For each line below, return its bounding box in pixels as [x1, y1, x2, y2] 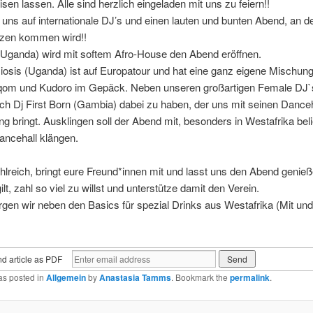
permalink [229, 270, 270, 284]
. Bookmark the [170, 270, 230, 283]
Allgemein [45, 270, 86, 284]
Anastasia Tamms [99, 270, 171, 284]
